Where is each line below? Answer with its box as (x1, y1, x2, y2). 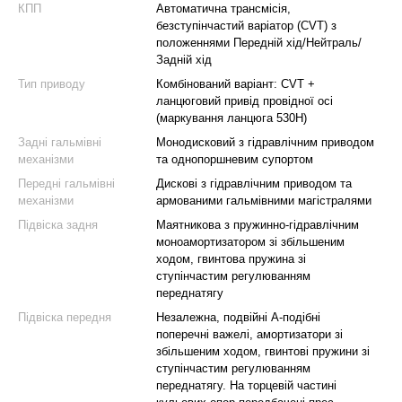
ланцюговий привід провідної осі (156, 94, 333, 108)
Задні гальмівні (18, 135, 101, 149)
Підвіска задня (18, 218, 98, 232)
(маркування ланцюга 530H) (156, 111, 307, 125)
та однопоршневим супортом (156, 153, 313, 166)
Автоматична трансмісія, (156, 2, 291, 15)
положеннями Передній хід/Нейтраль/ (156, 36, 362, 49)
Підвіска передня (18, 310, 111, 324)
